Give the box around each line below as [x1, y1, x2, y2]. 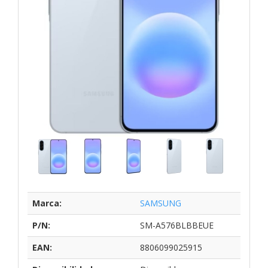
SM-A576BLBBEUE [140, 219, 214, 231]
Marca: [32, 197, 62, 209]
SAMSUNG [140, 197, 181, 209]
